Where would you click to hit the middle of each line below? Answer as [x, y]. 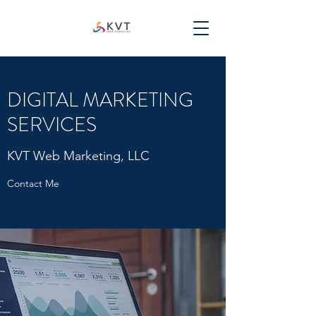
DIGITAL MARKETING [100, 100]
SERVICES [52, 125]
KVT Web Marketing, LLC [78, 156]
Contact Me [33, 183]
